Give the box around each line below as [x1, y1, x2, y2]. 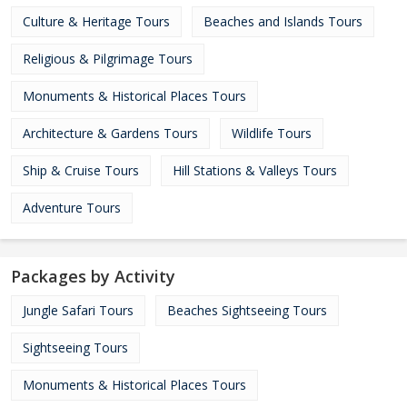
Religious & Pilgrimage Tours [23, 50, 193, 67]
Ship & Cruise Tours [23, 162, 139, 179]
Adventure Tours [23, 199, 121, 216]
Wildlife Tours [232, 124, 312, 142]
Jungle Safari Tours [23, 302, 134, 319]
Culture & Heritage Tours [23, 13, 170, 30]
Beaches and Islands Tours [203, 13, 362, 30]
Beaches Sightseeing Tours [167, 302, 327, 319]
